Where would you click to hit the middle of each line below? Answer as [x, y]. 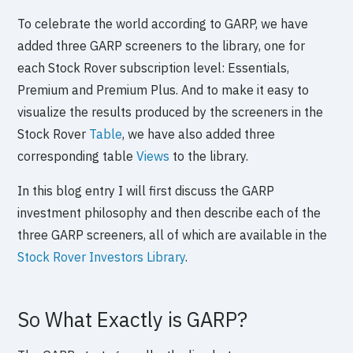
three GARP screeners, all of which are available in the [173, 234]
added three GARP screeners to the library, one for [162, 45]
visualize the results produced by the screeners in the [171, 111]
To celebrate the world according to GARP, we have [163, 23]
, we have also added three [199, 134]
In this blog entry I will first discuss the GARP [146, 190]
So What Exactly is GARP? [133, 319]
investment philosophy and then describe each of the [169, 212]
